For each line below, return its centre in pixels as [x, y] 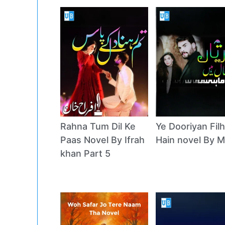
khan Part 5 [85, 153]
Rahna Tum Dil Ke [98, 126]
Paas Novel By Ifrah [102, 140]
